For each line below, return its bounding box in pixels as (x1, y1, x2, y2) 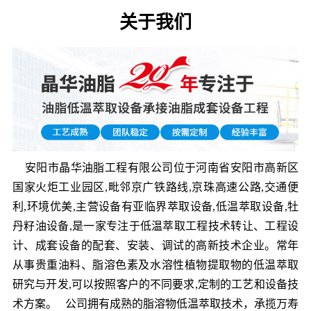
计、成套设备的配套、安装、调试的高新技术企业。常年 (12, 239, 299, 252)
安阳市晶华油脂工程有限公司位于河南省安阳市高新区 (12, 162, 299, 174)
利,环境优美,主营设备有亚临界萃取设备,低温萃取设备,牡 (12, 201, 299, 213)
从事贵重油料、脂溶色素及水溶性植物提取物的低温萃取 (12, 259, 299, 271)
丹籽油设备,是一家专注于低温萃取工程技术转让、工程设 (12, 220, 299, 233)
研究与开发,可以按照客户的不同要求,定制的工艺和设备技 (12, 278, 299, 291)
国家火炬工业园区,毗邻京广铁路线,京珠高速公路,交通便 (12, 181, 299, 194)
